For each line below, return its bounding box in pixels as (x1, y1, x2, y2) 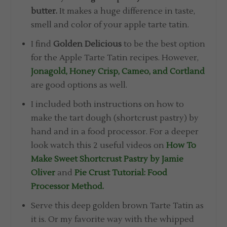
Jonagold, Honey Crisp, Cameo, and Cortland (30, 66, 205, 77)
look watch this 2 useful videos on (30, 140, 166, 151)
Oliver (30, 168, 55, 178)
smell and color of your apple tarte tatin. (30, 19, 189, 30)
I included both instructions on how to (30, 99, 184, 110)
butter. (30, 6, 57, 16)
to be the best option (121, 39, 205, 50)
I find (30, 39, 53, 50)
